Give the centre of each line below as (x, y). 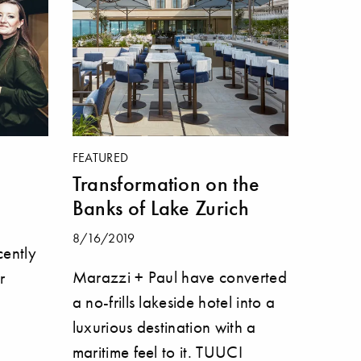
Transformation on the (166, 183)
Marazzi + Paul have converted (179, 277)
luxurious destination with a (164, 327)
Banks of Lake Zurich (161, 207)
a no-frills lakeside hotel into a (174, 302)
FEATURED (100, 157)
